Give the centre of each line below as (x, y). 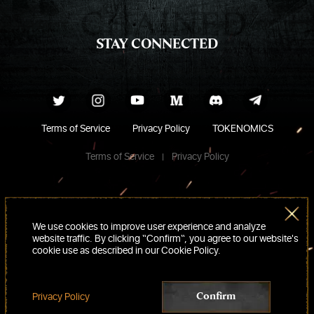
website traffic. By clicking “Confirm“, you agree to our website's (165, 239)
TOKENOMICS (243, 128)
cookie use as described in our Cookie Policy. (126, 251)
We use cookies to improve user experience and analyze (149, 227)
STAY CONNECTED (157, 45)
